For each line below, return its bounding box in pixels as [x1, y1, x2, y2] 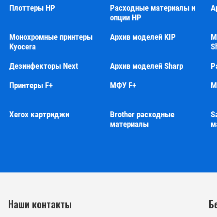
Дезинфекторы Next [9, 61, 78, 71]
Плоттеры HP [9, 3, 56, 13]
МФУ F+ [110, 80, 137, 90]
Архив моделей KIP [110, 32, 176, 42]
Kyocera [9, 42, 36, 51]
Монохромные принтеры [9, 32, 93, 42]
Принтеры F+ [9, 80, 53, 90]
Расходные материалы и [110, 3, 196, 13]
